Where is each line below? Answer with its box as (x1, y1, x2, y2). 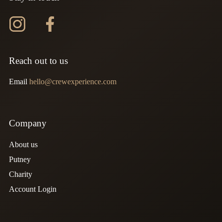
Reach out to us (8, 55, 68, 66)
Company (8, 117, 47, 128)
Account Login (8, 184, 56, 193)
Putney (8, 155, 31, 164)
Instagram (8, 18, 40, 27)
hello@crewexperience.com (29, 77, 116, 86)
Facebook (41, 18, 72, 27)
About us (8, 140, 38, 149)
